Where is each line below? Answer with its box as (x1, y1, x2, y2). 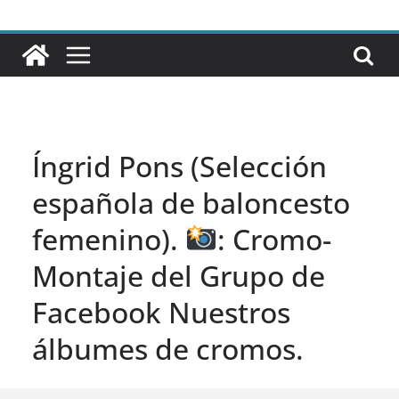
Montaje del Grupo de (32, 256, 325, 296)
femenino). (32, 220, 185, 259)
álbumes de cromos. (32, 330, 304, 369)
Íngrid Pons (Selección (32, 147, 327, 186)
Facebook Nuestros (32, 293, 290, 332)
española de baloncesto (32, 183, 350, 223)
